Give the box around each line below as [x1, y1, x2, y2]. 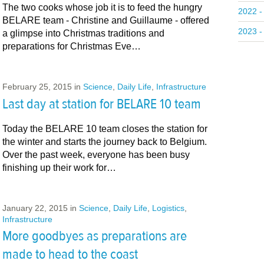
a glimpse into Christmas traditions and [2, 28, 164, 39]
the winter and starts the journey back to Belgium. [2, 136, 207, 147]
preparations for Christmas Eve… [2, 41, 141, 52]
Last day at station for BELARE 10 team [2, 94, 201, 113]
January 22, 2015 [2, 203, 68, 213]
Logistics [151, 203, 184, 213]
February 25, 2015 [2, 82, 72, 92]
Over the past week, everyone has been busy [2, 149, 190, 160]
